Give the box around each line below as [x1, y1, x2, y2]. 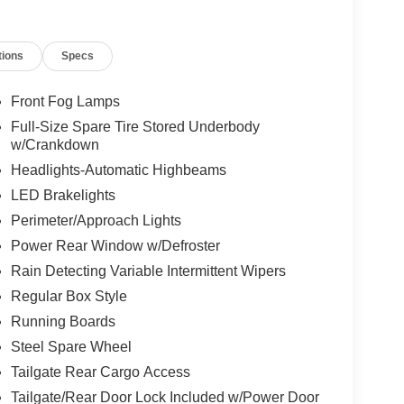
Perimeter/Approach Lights [10, 213, 181, 229]
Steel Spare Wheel [10, 339, 132, 355]
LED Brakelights [10, 188, 115, 204]
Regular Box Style [10, 289, 127, 305]
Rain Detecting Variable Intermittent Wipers [10, 263, 286, 280]
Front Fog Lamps [10, 94, 120, 110]
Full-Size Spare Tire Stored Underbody [10, 119, 260, 135]
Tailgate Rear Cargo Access [10, 364, 190, 381]
